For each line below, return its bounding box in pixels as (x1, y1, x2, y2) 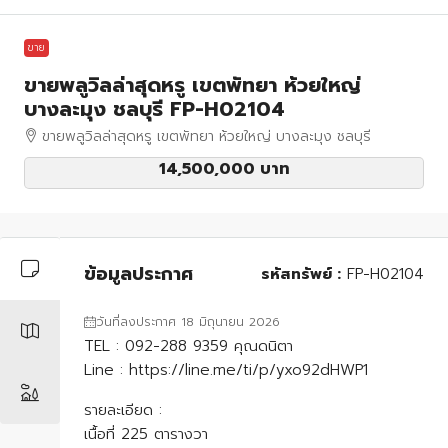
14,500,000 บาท (158, 157, 290, 182)
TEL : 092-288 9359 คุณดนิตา (84, 335, 293, 358)
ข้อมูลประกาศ (84, 259, 193, 288)
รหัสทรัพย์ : (261, 263, 341, 286)
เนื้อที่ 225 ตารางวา (84, 423, 208, 446)
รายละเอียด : (84, 399, 162, 422)
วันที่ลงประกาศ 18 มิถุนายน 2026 (96, 313, 280, 332)
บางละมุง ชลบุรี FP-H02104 (24, 94, 285, 125)
